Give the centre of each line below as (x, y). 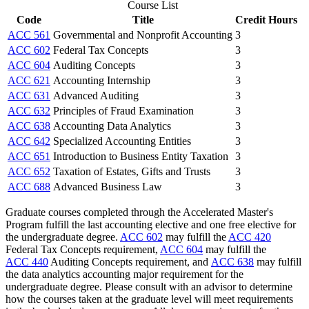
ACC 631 (29, 95)
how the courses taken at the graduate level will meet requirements (149, 299)
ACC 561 (29, 34)
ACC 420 (250, 237)
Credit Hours (266, 19)
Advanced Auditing (96, 95)
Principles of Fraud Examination (123, 110)
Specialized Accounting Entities (122, 141)
